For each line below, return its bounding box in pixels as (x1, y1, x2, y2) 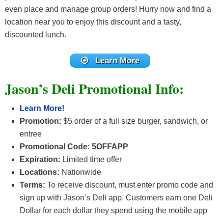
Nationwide (61, 167, 101, 176)
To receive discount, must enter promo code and (47, 180, 213, 189)
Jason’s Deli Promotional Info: (5, 78, 184, 99)
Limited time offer (62, 155, 122, 164)
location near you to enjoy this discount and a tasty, (5, 18, 181, 27)
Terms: (20, 180, 47, 189)
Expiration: (20, 155, 62, 164)
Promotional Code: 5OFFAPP (20, 142, 128, 151)
